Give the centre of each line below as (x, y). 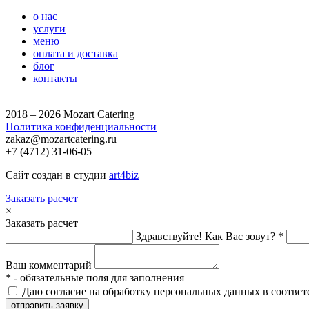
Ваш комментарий (49, 266)
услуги (49, 29)
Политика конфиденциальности (81, 127)
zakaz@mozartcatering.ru (61, 139)
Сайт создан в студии (57, 175)
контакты (55, 79)
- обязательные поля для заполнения (98, 278)
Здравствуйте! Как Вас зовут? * (210, 237)
